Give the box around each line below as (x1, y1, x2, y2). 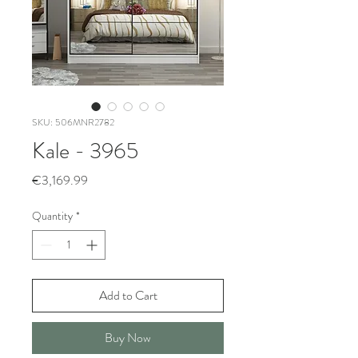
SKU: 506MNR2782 (32, 115, 114, 129)
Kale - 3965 (32, 135, 138, 167)
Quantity (32, 208, 73, 224)
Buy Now (105, 328, 151, 347)
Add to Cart (98, 286, 157, 304)
